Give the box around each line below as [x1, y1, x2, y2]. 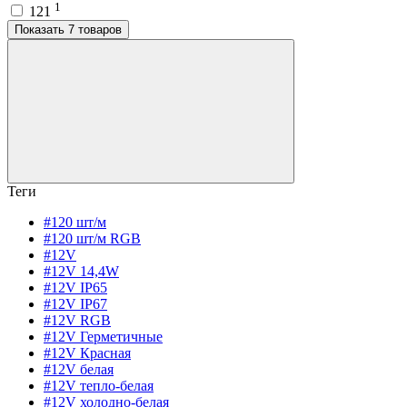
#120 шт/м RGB [44, 230, 141, 246]
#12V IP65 [44, 279, 107, 295]
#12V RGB [44, 312, 111, 328]
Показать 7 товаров [68, 22, 122, 36]
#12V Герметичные [44, 328, 163, 344]
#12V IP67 [44, 295, 107, 312]
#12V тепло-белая [44, 377, 154, 393]
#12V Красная [44, 344, 131, 361]
